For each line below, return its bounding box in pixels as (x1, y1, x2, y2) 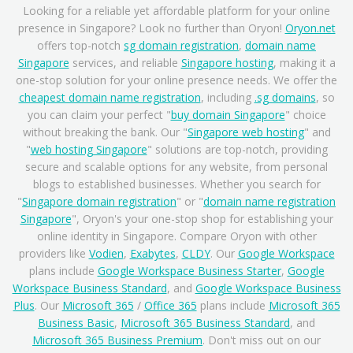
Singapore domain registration (22, 194, 176, 209)
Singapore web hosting (187, 124, 304, 139)
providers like (18, 246, 89, 261)
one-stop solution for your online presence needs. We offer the (16, 72, 337, 87)
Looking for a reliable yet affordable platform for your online (23, 3, 330, 18)
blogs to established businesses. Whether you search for (32, 176, 321, 191)
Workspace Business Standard (12, 281, 167, 295)
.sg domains (254, 90, 316, 105)
